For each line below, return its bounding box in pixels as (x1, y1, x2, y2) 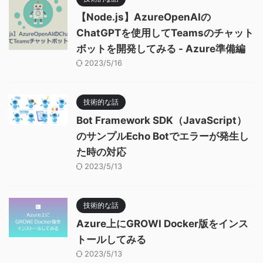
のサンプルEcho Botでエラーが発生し (76, 130, 249, 142)
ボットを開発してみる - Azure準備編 (76, 42, 245, 55)
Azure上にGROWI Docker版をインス (76, 217, 248, 230)
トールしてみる (76, 233, 146, 245)
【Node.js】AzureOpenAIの (76, 11, 211, 23)
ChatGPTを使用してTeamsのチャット (76, 26, 254, 39)
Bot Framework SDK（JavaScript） (76, 114, 247, 126)
